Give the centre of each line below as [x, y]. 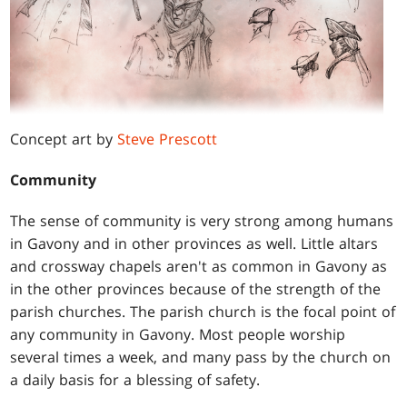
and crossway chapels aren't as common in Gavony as [199, 266]
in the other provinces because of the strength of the [196, 288]
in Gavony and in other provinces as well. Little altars [194, 243]
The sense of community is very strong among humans [202, 220]
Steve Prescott [168, 139]
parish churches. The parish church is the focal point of [203, 311]
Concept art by [64, 139]
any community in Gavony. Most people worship [178, 334]
